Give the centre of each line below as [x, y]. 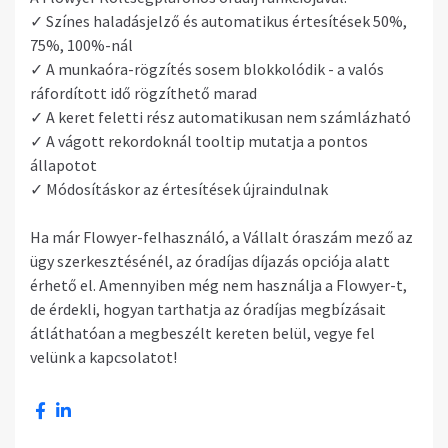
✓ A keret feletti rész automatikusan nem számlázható [220, 116]
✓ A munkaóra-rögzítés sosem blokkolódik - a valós [207, 68]
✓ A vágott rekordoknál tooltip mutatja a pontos [199, 140]
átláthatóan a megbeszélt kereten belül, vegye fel [202, 332]
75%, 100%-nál [81, 44]
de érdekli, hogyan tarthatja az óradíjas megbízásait [208, 308]
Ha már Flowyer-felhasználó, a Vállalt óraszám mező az [221, 236]
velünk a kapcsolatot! [103, 356]
